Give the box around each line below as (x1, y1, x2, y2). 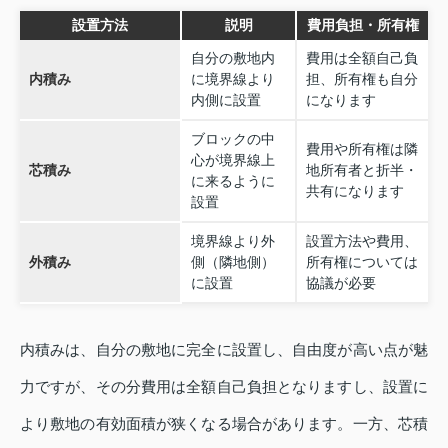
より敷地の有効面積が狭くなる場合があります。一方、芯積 (20, 414, 428, 432)
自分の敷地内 (190, 49, 275, 66)
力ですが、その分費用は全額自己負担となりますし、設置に (20, 377, 428, 395)
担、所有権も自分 (305, 70, 418, 87)
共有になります (305, 182, 404, 199)
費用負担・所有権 (306, 16, 419, 33)
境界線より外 (190, 232, 275, 249)
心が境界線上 (190, 151, 275, 168)
